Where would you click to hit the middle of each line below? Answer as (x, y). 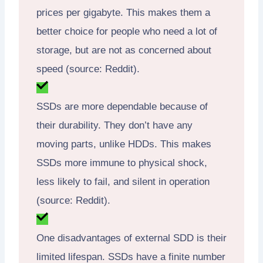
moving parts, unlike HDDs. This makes (124, 144)
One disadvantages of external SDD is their (131, 238)
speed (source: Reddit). (88, 69)
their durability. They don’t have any (114, 125)
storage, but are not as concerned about (124, 50)
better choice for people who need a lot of (127, 31)
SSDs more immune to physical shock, (122, 163)
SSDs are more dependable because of (122, 106)
